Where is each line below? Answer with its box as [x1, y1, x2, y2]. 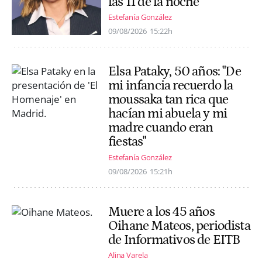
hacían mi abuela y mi [108, 106, 227, 122]
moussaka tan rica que [108, 92, 229, 108]
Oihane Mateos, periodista [108, 218, 250, 233]
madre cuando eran [108, 120, 213, 136]
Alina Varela [108, 249, 148, 260]
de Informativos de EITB [108, 232, 240, 247]
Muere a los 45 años [108, 204, 215, 219]
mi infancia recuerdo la [108, 78, 233, 94]
